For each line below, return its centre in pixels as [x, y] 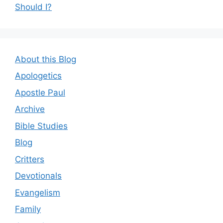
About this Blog [46, 59]
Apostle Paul [40, 92]
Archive [30, 109]
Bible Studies [41, 126]
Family [28, 209]
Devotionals [38, 176]
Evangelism [38, 192]
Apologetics [38, 76]
